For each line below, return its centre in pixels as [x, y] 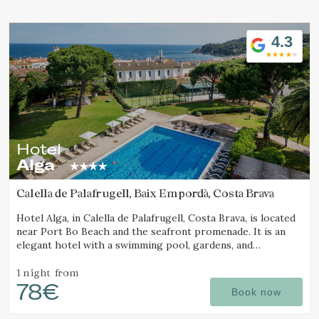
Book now [256, 292]
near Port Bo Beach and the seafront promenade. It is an [151, 231]
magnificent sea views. [69, 258]
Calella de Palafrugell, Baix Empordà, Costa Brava [145, 193]
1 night [33, 272]
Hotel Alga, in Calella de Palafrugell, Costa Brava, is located [156, 218]
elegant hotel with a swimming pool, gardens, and [135, 245]
